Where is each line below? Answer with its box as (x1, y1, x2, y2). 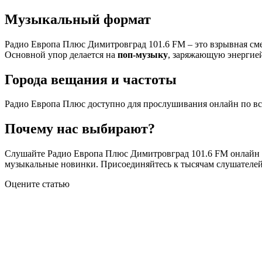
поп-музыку (118, 49, 168, 60)
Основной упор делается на (5, 49, 118, 60)
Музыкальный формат (5, 11, 151, 27)
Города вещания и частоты (5, 71, 177, 87)
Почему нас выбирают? (5, 121, 155, 137)
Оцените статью (5, 179, 70, 189)
